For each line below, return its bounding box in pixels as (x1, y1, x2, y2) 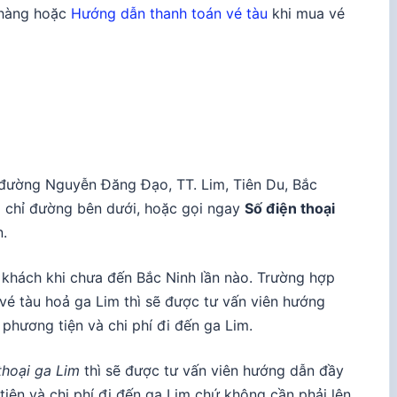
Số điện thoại (245, 198, 335, 217)
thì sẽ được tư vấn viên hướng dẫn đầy (80, 361, 344, 379)
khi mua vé (268, 4, 345, 22)
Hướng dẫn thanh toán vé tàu (71, 4, 268, 22)
